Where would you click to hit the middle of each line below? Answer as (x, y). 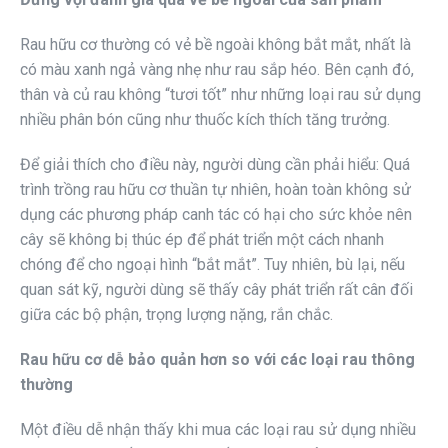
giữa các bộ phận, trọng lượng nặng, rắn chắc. (176, 314)
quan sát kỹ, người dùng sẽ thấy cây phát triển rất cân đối (216, 289)
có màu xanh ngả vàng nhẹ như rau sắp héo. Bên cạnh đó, (217, 69)
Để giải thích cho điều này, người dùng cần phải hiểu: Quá (215, 164)
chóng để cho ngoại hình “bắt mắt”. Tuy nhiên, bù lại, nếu (212, 264)
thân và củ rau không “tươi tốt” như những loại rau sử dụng (220, 94)
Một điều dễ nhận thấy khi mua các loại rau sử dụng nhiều (218, 429)
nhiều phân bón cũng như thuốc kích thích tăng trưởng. (205, 119)
